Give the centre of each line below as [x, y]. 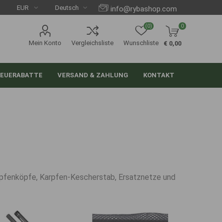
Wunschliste [141, 43]
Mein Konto [45, 43]
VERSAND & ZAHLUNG [93, 75]
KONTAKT [159, 75]
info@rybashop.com [144, 9]
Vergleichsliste [93, 43]
